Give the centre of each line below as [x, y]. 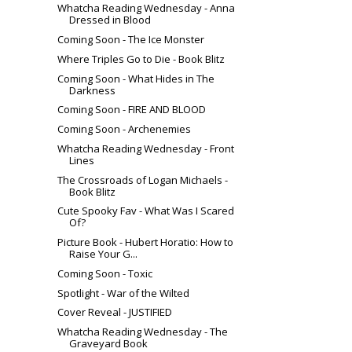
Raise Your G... [104, 254]
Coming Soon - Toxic [105, 273]
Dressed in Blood [110, 20]
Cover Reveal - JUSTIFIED [115, 312]
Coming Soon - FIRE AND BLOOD [132, 110]
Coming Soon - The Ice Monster [131, 40]
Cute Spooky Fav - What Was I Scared [146, 211]
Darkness [93, 90]
